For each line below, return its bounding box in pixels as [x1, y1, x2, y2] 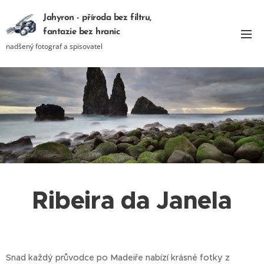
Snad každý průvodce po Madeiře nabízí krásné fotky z [6, 252, 230, 263]
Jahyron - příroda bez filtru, [43, 13, 151, 22]
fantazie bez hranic [43, 27, 120, 37]
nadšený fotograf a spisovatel [6, 41, 103, 51]
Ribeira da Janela [32, 185, 232, 216]
